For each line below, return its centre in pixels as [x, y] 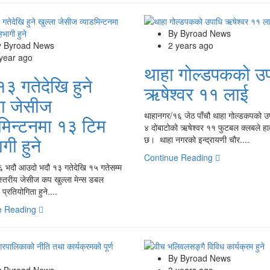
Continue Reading [179, 157]
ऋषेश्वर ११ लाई [196, 93]
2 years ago [190, 45]
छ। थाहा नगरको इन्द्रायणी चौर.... [196, 139]
